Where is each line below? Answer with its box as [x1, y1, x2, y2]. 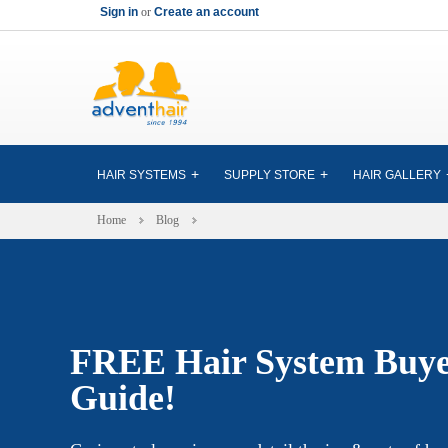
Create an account [154, 5, 259, 19]
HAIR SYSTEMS [97, 167, 186, 182]
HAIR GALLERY [353, 167, 441, 182]
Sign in [100, 5, 138, 19]
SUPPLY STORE [224, 167, 315, 182]
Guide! [70, 377, 176, 418]
